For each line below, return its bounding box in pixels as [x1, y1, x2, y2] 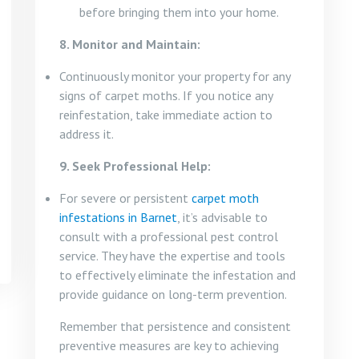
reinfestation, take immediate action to [59, 107, 272, 123]
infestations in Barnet [59, 209, 177, 225]
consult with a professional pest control [59, 228, 278, 244]
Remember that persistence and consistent [59, 318, 291, 334]
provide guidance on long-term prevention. [59, 286, 287, 302]
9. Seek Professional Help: [59, 158, 211, 174]
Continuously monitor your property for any [59, 68, 290, 84]
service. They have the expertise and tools [59, 248, 285, 264]
